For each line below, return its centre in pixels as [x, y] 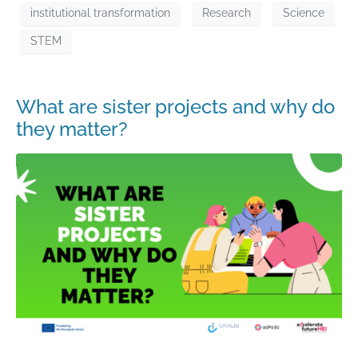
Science [304, 13]
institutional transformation [100, 13]
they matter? [72, 129]
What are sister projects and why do [175, 106]
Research [227, 13]
